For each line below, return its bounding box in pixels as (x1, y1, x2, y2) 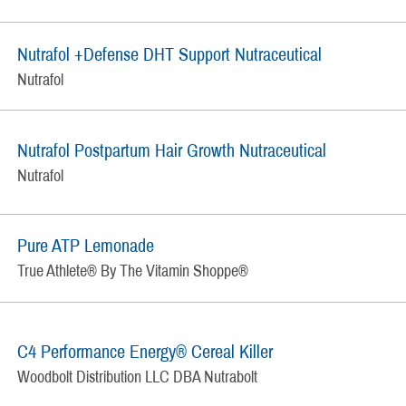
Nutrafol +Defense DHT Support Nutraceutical (17, 43, 323, 64)
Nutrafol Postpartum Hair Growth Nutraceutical (17, 140, 327, 160)
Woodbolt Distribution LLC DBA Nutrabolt (17, 368, 258, 387)
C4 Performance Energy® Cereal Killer (17, 342, 274, 362)
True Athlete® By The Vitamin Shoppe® (17, 262, 249, 281)
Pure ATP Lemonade (17, 236, 155, 256)
